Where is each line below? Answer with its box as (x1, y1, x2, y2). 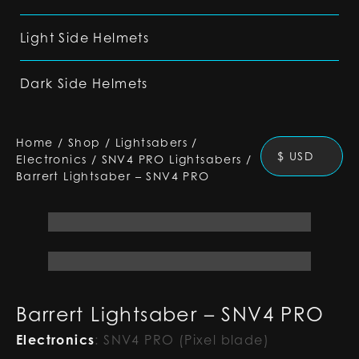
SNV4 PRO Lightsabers (101, 152, 242, 166)
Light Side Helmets (20, 30, 150, 46)
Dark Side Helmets (20, 75, 148, 91)
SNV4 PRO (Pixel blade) (103, 332, 270, 348)
